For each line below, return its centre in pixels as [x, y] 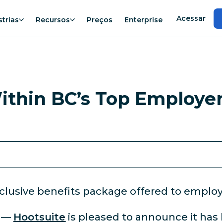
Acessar [191, 18]
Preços [100, 20]
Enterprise [143, 20]
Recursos [53, 20]
